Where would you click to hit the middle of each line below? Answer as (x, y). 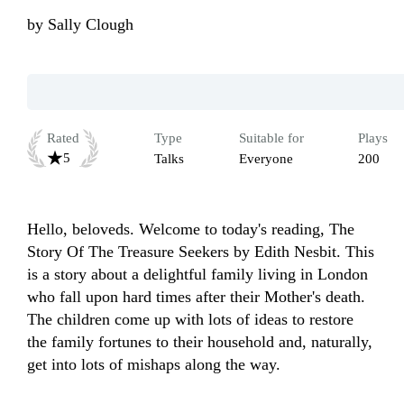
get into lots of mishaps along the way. (154, 365)
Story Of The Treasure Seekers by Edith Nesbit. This (201, 252)
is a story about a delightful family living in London (197, 275)
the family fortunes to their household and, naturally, (200, 342)
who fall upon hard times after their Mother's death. (196, 297)
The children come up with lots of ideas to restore (190, 320)
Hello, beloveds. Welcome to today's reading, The (191, 230)
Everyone (266, 159)
